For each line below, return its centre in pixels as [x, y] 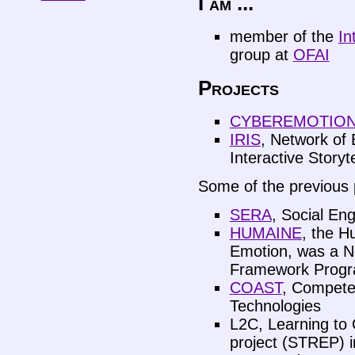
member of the [284, 36]
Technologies [275, 306]
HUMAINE [265, 233]
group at [261, 54]
